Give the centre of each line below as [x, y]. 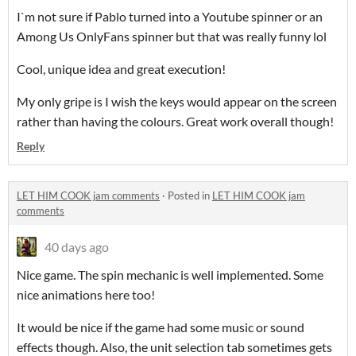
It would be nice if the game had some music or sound [161, 327]
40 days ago [77, 247]
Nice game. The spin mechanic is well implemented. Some [170, 275]
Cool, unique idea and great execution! [122, 69]
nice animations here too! [87, 295]
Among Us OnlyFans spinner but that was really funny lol [172, 37]
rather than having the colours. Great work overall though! [176, 122]
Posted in [190, 196]
